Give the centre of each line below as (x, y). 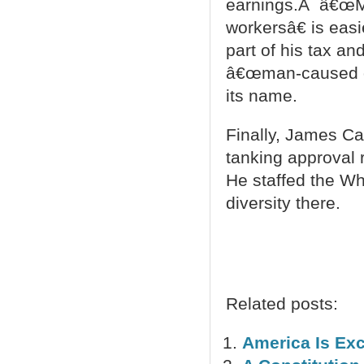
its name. (261, 96)
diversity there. (283, 203)
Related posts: (282, 303)
